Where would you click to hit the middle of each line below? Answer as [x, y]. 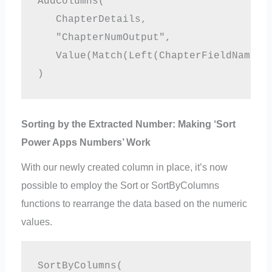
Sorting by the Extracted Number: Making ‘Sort [129, 124]
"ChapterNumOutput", [107, 37]
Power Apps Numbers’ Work [86, 142]
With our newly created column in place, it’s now [125, 167]
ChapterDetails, [92, 19]
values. [37, 222]
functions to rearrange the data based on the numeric [134, 204]
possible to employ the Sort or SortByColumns [121, 185]
